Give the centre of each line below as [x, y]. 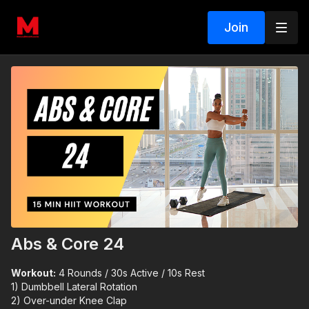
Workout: [33, 273]
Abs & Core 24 [68, 244]
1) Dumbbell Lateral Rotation [74, 287]
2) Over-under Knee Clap [69, 301]
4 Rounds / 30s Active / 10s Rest [130, 273]
